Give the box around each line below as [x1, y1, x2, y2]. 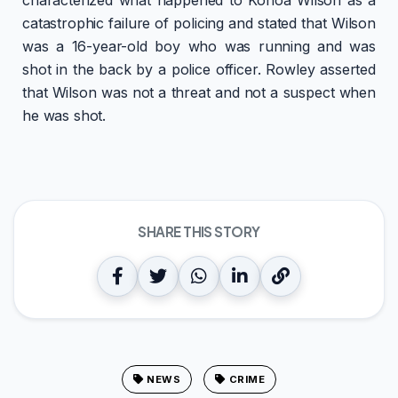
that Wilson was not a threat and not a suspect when [22, 83, 376, 101]
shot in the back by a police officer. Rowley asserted [22, 60, 376, 78]
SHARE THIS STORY [138, 222, 260, 240]
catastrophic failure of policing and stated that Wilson [22, 13, 376, 32]
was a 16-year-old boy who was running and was [22, 36, 376, 55]
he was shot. [22, 106, 107, 124]
